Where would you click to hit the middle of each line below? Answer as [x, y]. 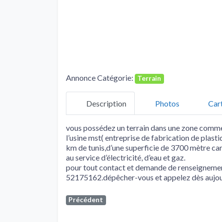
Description [106, 103]
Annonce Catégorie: [100, 78]
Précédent [86, 200]
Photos [167, 103]
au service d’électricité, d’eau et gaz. [126, 158]
